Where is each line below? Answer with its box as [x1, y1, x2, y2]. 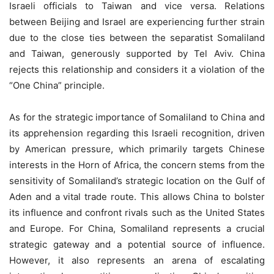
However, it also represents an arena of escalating [9, 254, 265, 266]
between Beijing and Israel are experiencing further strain [9, 15, 265, 28]
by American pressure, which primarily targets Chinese [9, 143, 265, 155]
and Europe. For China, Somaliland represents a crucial [9, 222, 265, 234]
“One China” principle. [9, 79, 105, 91]
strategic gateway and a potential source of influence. [9, 238, 265, 250]
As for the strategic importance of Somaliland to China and [9, 111, 265, 123]
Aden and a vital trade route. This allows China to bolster [9, 190, 265, 202]
